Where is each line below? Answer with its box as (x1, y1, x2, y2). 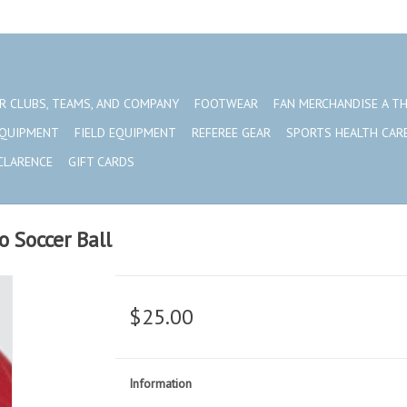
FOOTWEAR (194, 95, 258, 112)
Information (128, 375, 192, 392)
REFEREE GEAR (192, 124, 271, 141)
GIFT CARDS (68, 154, 134, 170)
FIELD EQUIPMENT (74, 124, 176, 141)
